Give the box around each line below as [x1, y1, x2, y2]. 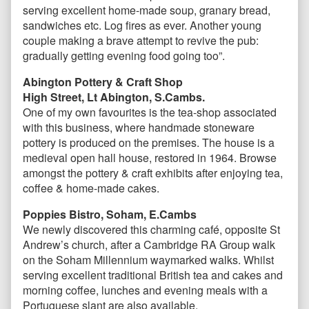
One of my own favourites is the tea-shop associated [23, 104, 277, 121]
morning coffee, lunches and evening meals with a [23, 282, 268, 299]
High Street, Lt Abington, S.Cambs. [23, 89, 205, 106]
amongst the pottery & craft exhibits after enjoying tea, [23, 165, 283, 181]
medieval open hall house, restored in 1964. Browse [23, 150, 277, 166]
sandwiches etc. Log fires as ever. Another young [23, 17, 261, 34]
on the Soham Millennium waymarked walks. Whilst [23, 252, 274, 268]
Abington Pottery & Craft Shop [23, 74, 183, 90]
